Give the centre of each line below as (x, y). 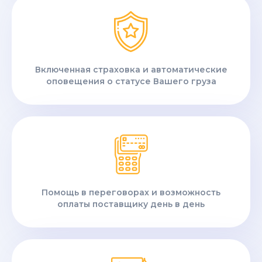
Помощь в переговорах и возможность (131, 193)
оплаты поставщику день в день (131, 204)
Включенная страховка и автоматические (131, 70)
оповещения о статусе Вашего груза (131, 82)
